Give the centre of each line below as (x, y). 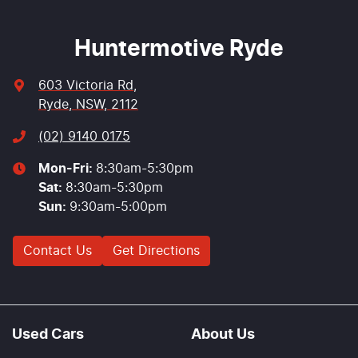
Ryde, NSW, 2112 (88, 104)
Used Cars (48, 334)
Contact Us (58, 251)
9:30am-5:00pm (118, 207)
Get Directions (156, 251)
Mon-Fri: (67, 168)
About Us (223, 334)
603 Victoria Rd (86, 85)
